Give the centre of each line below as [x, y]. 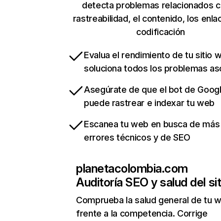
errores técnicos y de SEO [137, 138]
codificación [161, 32]
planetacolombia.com [132, 169]
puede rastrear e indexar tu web [149, 103]
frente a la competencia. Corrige [142, 214]
